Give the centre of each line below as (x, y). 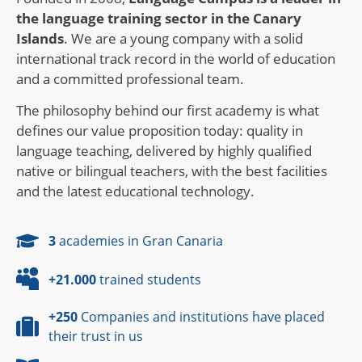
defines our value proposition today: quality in (160, 131)
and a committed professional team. (130, 79)
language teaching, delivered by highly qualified (164, 151)
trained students (149, 279)
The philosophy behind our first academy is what (168, 111)
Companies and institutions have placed (201, 316)
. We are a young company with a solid (183, 38)
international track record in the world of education (176, 59)
